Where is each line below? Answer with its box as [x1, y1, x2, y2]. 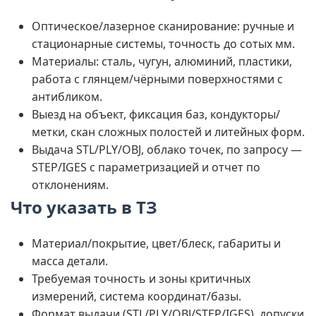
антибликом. [32, 89, 102, 104]
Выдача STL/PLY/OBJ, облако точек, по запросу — [32, 142, 302, 157]
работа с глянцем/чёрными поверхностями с [32, 71, 283, 87]
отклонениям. [32, 177, 109, 193]
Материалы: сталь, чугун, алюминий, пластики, [32, 54, 292, 69]
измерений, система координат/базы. [32, 288, 241, 304]
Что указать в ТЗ [11, 195, 157, 219]
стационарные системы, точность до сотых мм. [32, 36, 295, 51]
